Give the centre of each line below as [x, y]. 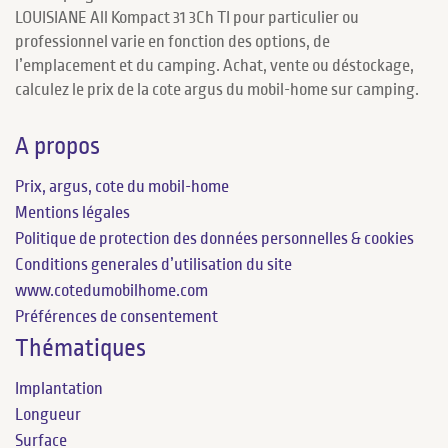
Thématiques [80, 348]
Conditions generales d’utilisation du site [153, 264]
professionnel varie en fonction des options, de [172, 41]
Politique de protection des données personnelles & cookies [214, 238]
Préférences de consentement [116, 316]
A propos [57, 146]
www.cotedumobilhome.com [111, 290]
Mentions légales [72, 212]
